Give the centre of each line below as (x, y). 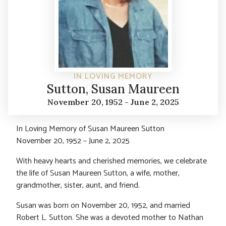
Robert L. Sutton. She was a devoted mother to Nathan (110, 218)
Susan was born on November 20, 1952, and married (103, 206)
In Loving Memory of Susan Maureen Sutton (90, 129)
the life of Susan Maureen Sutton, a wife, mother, (98, 174)
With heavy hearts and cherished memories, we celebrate (111, 161)
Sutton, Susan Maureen (113, 89)
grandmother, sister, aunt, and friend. (78, 186)
